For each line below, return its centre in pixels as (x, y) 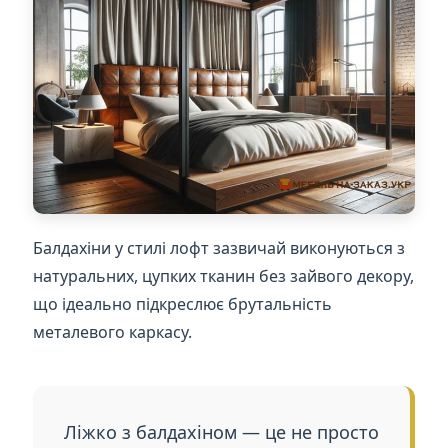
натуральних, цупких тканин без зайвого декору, (224, 276)
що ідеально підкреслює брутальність (183, 304)
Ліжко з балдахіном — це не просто (221, 432)
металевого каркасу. (113, 332)
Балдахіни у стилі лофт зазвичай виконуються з (219, 248)
